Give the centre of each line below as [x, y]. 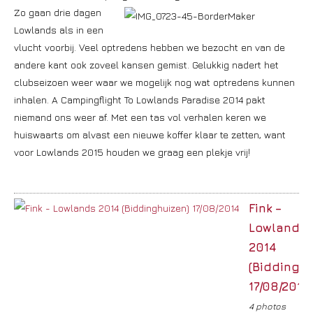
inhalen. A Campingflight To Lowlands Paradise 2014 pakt [140, 100]
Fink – [265, 209]
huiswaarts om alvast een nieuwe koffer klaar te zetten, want [150, 134]
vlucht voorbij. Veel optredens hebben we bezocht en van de [150, 47]
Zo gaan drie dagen [58, 12]
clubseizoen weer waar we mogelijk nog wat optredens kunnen [154, 82]
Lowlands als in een [59, 30]
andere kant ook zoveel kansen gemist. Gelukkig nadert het [146, 65]
